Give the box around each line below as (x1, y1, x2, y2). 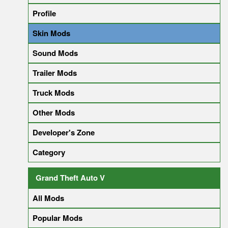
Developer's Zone (33, 127, 95, 138)
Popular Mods (33, 212, 82, 224)
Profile (33, 8, 56, 19)
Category (33, 147, 65, 158)
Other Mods (33, 107, 75, 119)
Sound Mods (33, 47, 78, 59)
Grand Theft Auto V (36, 172, 105, 184)
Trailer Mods (33, 67, 77, 79)
